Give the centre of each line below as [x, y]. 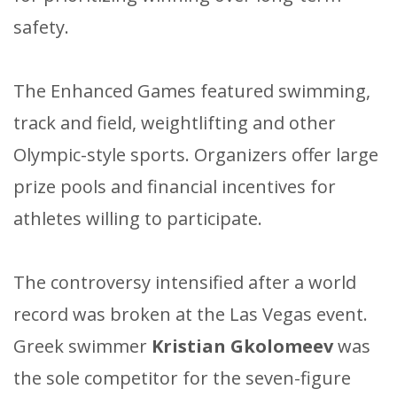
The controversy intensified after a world [185, 283]
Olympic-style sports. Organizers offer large [196, 155]
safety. [41, 27]
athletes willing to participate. [138, 219]
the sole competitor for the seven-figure [182, 378]
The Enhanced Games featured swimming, [192, 91]
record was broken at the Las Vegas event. [191, 315]
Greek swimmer [82, 346]
